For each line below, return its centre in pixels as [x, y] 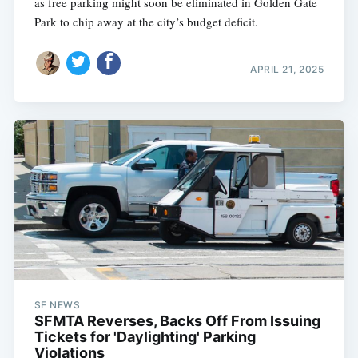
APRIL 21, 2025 [287, 69]
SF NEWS [57, 304]
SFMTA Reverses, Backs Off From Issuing [177, 320]
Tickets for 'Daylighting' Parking [145, 336]
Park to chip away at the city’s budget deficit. [146, 22]
